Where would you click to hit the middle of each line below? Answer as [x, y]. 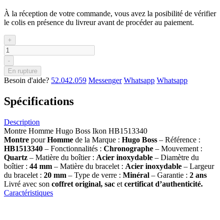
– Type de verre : [95, 175]
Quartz [17, 157]
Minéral [136, 175]
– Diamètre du [176, 157]
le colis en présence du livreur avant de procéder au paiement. [99, 22]
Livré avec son [28, 184]
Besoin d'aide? [27, 80]
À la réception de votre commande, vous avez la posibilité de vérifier [110, 13]
